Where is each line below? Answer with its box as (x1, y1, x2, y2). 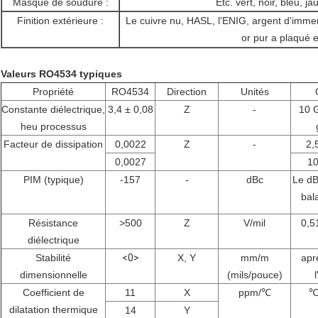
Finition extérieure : (17, 15, 104, 27)
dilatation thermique (9, 304, 98, 316)
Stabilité (35, 252, 71, 264)
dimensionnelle (19, 269, 87, 281)
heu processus (20, 121, 87, 133)
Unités (240, 86, 269, 98)
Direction (167, 86, 207, 98)
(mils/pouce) (226, 269, 283, 281)
